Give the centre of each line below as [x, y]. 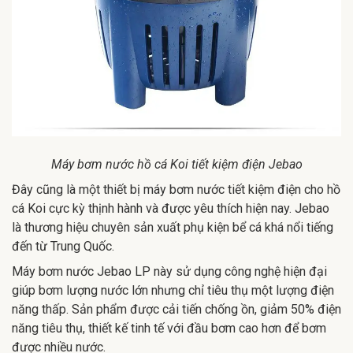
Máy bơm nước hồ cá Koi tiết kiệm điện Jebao [176, 164]
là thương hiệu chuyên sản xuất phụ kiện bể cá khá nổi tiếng [173, 227]
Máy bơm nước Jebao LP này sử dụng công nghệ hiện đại [169, 271]
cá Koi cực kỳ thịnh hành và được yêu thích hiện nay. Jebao [171, 208]
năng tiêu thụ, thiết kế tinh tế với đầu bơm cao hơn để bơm [169, 328]
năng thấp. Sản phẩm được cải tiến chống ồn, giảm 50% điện [176, 309]
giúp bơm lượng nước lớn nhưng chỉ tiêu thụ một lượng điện [173, 290]
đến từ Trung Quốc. [63, 246]
